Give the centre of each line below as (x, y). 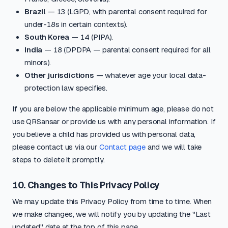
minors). (38, 62)
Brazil (35, 11)
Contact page (122, 147)
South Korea (47, 37)
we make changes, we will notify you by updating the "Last (111, 214)
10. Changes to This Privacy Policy (86, 185)
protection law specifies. (66, 88)
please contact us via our (56, 147)
